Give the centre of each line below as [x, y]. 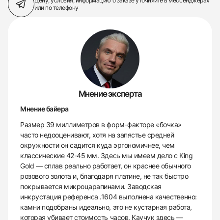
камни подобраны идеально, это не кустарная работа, [106, 207]
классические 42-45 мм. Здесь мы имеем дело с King [107, 155]
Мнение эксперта [110, 94]
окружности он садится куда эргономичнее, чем [97, 145]
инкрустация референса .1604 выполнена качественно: [109, 197]
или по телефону [56, 8]
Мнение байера [44, 109]
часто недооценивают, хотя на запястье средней [97, 135]
